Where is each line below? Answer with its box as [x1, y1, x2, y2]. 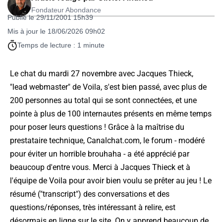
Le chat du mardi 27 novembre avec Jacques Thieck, [10, 69, 193, 79]
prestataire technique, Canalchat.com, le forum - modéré [10, 136, 205, 146]
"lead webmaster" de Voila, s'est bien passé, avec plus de [10, 82, 207, 92]
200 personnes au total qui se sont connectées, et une [10, 96, 197, 106]
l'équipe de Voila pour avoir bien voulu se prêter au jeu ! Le [10, 176, 212, 186]
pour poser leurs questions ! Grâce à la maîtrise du [10, 122, 184, 132]
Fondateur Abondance [31, 6, 101, 14]
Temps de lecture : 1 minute [17, 41, 105, 50]
